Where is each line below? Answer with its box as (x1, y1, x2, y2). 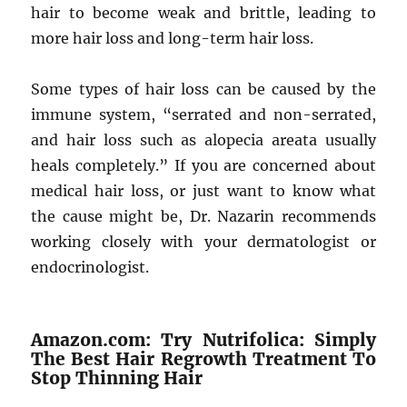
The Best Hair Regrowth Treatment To (31, 348, 376, 370)
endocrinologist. (31, 258, 150, 276)
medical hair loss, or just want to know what (31, 182, 376, 200)
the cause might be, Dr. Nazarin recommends (31, 207, 376, 225)
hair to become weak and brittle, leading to (31, 4, 376, 22)
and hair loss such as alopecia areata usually (31, 131, 376, 149)
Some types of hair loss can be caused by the (31, 80, 376, 98)
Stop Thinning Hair (31, 367, 203, 389)
